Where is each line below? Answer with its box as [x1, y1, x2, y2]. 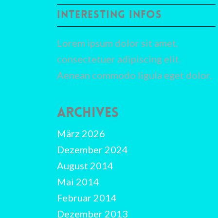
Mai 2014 [57, 175, 100, 187]
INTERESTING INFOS [57, 9, 163, 21]
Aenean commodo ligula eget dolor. [57, 69, 212, 81]
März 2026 [57, 127, 106, 139]
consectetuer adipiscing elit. [57, 53, 182, 65]
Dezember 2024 [57, 143, 128, 155]
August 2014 [57, 159, 114, 171]
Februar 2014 [57, 191, 117, 203]
